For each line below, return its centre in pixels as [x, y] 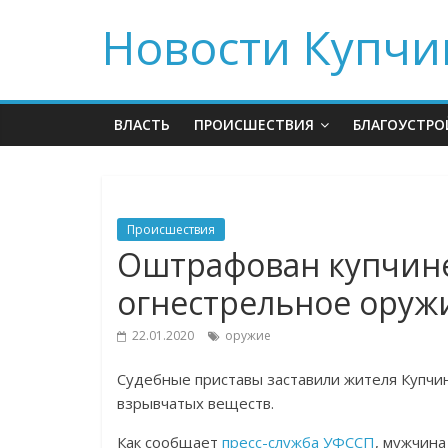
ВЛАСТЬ [142, 124]
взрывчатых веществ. [195, 403]
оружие [248, 335]
